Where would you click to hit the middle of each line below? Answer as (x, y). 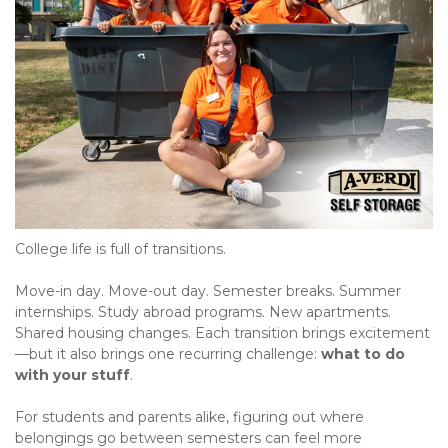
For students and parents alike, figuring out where (189, 417)
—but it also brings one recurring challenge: (168, 354)
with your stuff (72, 375)
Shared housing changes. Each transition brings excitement (222, 333)
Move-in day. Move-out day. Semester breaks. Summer (208, 291)
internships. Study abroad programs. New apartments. (203, 312)
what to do (363, 354)
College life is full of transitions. (120, 249)
